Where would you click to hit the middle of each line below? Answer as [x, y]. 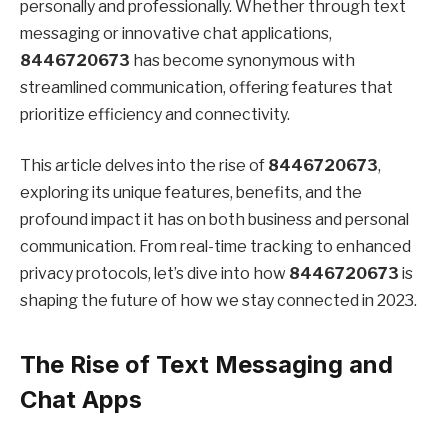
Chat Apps [81, 399]
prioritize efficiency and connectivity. [155, 114]
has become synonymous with [242, 60]
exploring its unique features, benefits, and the [191, 193]
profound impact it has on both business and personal [214, 220]
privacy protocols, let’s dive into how [154, 274]
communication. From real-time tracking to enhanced [215, 247]
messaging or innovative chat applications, [176, 33]
